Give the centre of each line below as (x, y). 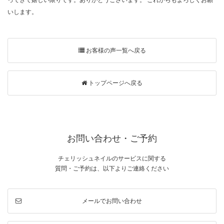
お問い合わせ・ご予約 (112, 138)
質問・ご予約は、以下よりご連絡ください (112, 168)
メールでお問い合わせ (112, 201)
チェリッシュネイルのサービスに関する (112, 158)
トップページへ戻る (115, 83)
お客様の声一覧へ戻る (115, 51)
